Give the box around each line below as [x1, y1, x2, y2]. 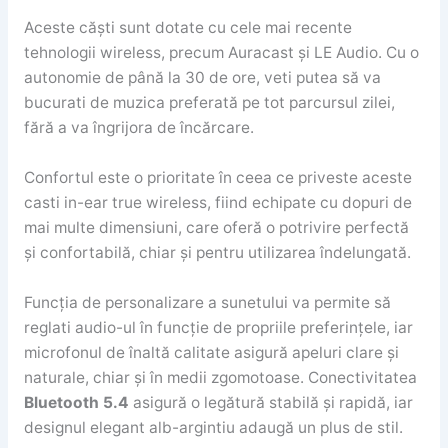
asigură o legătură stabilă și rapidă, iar [128, 392, 413, 412]
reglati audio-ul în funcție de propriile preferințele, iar [23, 317, 413, 337]
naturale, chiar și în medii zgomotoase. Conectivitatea [23, 367, 417, 387]
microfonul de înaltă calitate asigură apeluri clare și [23, 342, 399, 362]
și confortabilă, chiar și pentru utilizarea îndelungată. [23, 242, 411, 262]
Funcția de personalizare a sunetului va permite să [23, 292, 391, 312]
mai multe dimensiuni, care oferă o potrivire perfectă [23, 217, 409, 237]
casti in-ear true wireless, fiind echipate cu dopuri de [23, 192, 412, 212]
